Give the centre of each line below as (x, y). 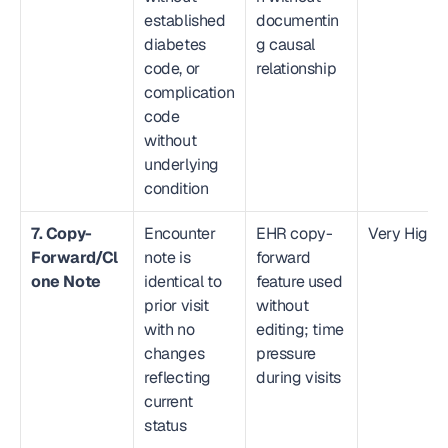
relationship (296, 68)
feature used (299, 281)
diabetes (175, 44)
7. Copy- (61, 233)
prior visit (176, 305)
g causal (285, 44)
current (168, 401)
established (185, 20)
